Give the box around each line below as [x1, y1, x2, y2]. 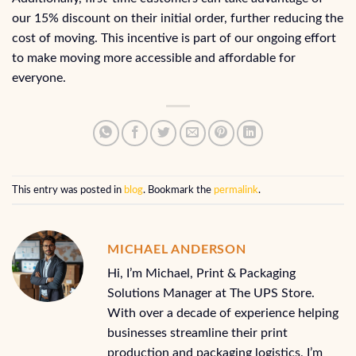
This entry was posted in [12, 184, 124, 195]
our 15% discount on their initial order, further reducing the [12, 12, 343, 25]
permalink [214, 184, 258, 195]
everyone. [12, 72, 66, 85]
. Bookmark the [143, 184, 214, 195]
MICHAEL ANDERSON [107, 243, 246, 257]
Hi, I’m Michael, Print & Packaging [107, 267, 296, 281]
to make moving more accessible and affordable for [12, 52, 296, 65]
